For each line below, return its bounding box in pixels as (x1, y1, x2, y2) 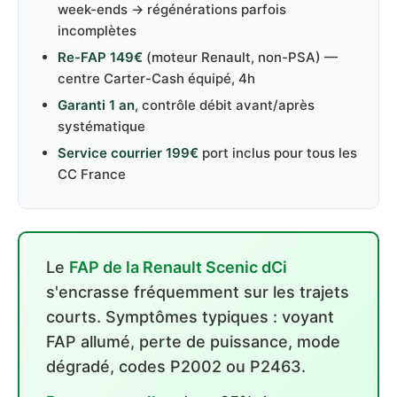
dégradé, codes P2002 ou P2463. (46, 357, 306, 376)
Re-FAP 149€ (58, 49, 143, 66)
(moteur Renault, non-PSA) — (143, 49, 338, 66)
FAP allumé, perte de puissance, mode (46, 332, 340, 351)
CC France (58, 166, 126, 183)
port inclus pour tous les (198, 144, 357, 161)
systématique (58, 118, 145, 135)
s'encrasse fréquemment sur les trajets (46, 283, 349, 301)
